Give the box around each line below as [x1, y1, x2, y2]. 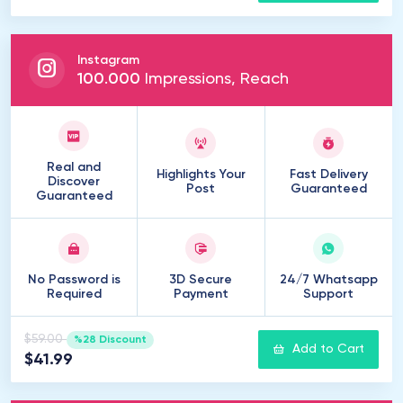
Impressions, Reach [140, 71, 289, 87]
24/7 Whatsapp [279, 273, 378, 286]
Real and [47, 161, 102, 174]
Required [46, 288, 102, 300]
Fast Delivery [289, 168, 368, 181]
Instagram [77, 54, 139, 67]
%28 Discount [73, 335, 147, 345]
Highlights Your [156, 168, 246, 181]
